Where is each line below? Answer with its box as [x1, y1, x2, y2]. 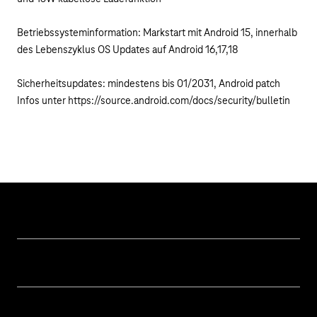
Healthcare [17, 293, 61, 304]
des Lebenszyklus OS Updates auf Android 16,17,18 [17, 45, 238, 56]
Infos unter [17, 96, 68, 107]
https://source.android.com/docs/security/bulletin [68, 96, 290, 107]
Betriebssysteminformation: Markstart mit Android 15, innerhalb [17, 28, 297, 39]
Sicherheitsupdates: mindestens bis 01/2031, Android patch [17, 79, 280, 90]
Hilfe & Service [17, 210, 81, 222]
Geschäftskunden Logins [17, 245, 114, 255]
